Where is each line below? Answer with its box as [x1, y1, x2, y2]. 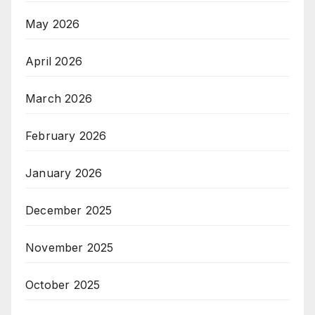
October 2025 [25, 278, 101, 292]
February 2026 [25, 129, 107, 143]
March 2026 [25, 91, 92, 106]
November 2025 [25, 240, 114, 255]
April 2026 [25, 54, 82, 69]
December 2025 [25, 203, 112, 218]
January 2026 [25, 166, 103, 181]
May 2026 [25, 17, 80, 32]
